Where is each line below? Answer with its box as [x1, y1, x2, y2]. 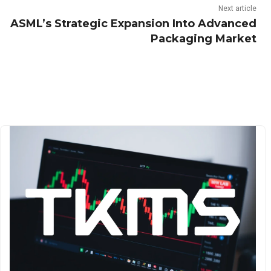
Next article [218, 4, 256, 13]
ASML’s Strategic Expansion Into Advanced [10, 17, 256, 30]
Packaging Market [150, 32, 256, 45]
